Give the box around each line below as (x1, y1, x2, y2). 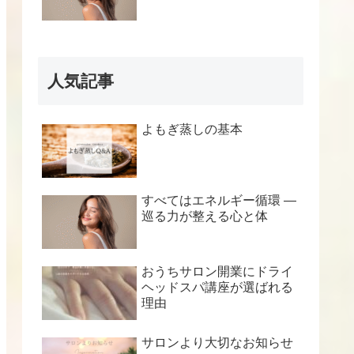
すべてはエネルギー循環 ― (141, 194, 296, 208)
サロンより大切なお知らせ (141, 336, 293, 350)
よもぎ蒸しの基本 (141, 122, 243, 137)
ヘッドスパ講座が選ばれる (141, 281, 293, 295)
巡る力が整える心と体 (141, 209, 268, 224)
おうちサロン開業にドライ (141, 265, 293, 279)
